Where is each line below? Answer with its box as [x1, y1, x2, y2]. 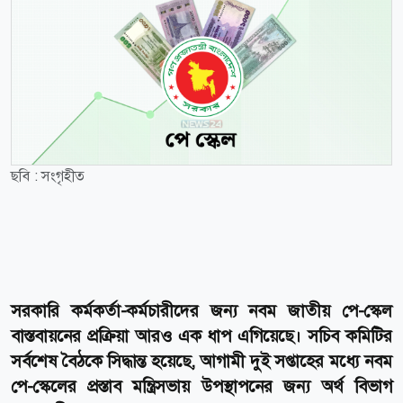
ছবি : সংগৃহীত [11, 166, 85, 185]
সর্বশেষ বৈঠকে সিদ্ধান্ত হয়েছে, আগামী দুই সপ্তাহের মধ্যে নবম [11, 349, 392, 372]
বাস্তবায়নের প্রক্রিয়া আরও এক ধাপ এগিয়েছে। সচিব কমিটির [11, 324, 392, 347]
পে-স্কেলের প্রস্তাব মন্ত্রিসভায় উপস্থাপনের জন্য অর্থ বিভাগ [11, 374, 392, 398]
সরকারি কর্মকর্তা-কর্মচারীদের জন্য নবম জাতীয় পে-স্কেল [11, 299, 392, 322]
